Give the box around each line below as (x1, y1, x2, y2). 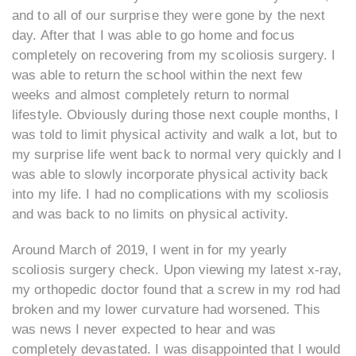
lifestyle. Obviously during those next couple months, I (12, 107, 339, 123)
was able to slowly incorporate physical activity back (12, 167, 329, 183)
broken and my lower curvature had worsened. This (12, 302, 320, 318)
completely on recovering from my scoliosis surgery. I (12, 48, 336, 64)
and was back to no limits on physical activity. (12, 207, 288, 222)
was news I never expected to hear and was (12, 322, 277, 338)
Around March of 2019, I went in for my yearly (12, 242, 288, 258)
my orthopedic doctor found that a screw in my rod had (12, 282, 341, 298)
